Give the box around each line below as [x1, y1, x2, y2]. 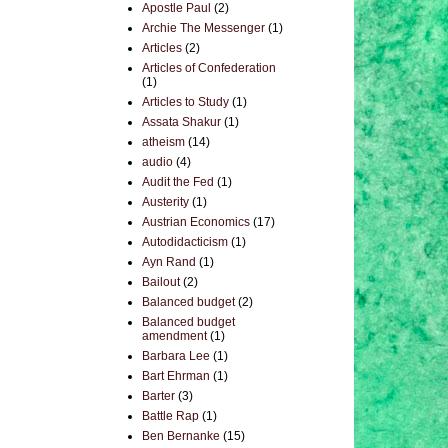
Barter [142, 389, 175, 403]
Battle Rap [142, 409, 199, 423]
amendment [142, 329, 207, 343]
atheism [142, 135, 185, 149]
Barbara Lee [142, 349, 210, 363]
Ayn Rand [142, 255, 196, 269]
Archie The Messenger [142, 21, 265, 35]
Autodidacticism [142, 235, 228, 249]
